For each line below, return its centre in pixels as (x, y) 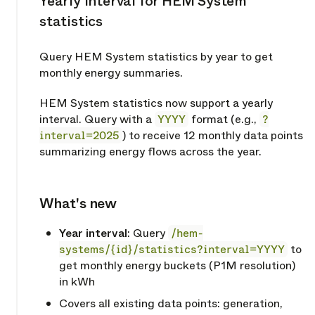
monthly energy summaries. (111, 72)
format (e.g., (224, 119)
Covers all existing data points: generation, (171, 303)
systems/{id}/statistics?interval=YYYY (172, 249)
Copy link (49, 205)
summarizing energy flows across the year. (150, 151)
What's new (78, 203)
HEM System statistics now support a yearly (156, 103)
